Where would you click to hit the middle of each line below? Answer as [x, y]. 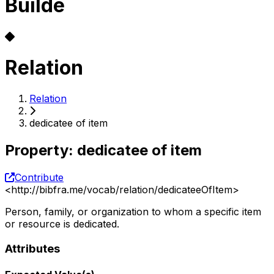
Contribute [39, 178]
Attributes [32, 248]
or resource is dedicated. [62, 224]
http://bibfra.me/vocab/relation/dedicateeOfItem [122, 190]
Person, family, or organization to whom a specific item [133, 212]
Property [37, 150]
